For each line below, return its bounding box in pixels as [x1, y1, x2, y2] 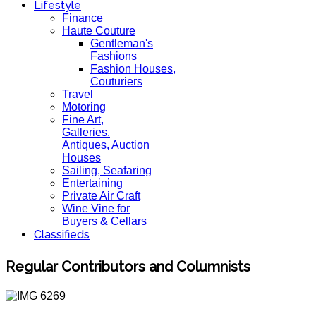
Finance [62, 12, 103, 24]
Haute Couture [62, 25, 135, 37]
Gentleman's [90, 37, 153, 49]
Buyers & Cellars [62, 215, 147, 227]
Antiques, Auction [62, 139, 150, 151]
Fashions [90, 50, 137, 62]
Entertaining [62, 177, 123, 189]
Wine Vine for [62, 202, 130, 214]
